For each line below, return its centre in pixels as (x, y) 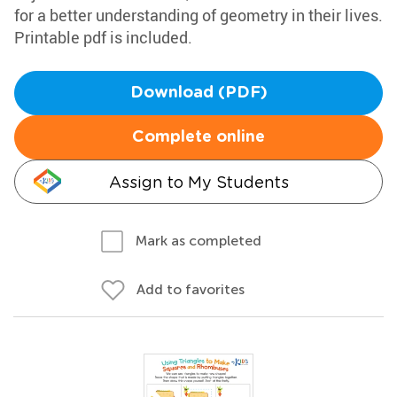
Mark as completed (198, 241)
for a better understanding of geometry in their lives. (198, 15)
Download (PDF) (198, 93)
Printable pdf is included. (103, 37)
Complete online (198, 137)
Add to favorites (191, 289)
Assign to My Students (198, 182)
